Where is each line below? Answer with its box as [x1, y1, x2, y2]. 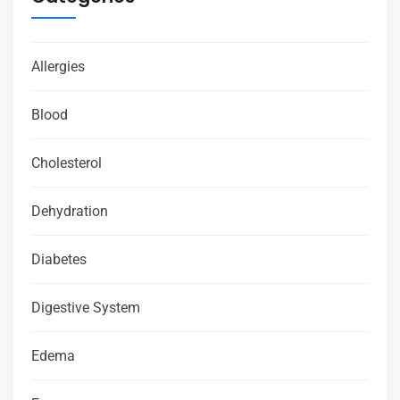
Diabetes [31, 251, 87, 269]
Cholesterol [31, 154, 102, 172]
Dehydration [31, 203, 108, 221]
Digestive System [31, 299, 140, 317]
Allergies [31, 58, 85, 76]
